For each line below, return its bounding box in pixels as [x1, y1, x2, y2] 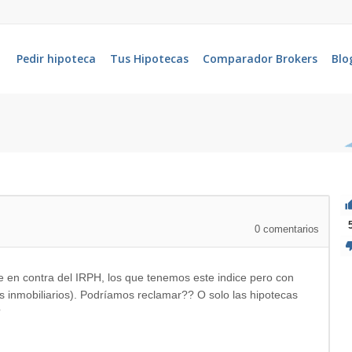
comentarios [260, 223, 320, 236]
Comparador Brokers [203, 51, 317, 66]
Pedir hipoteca [16, 51, 96, 66]
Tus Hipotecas [110, 51, 189, 66]
